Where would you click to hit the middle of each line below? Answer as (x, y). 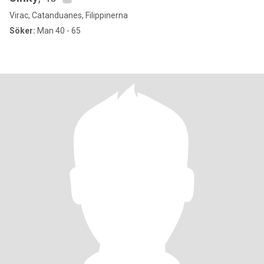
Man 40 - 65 (58, 31)
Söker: (22, 31)
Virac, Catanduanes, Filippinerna (69, 15)
